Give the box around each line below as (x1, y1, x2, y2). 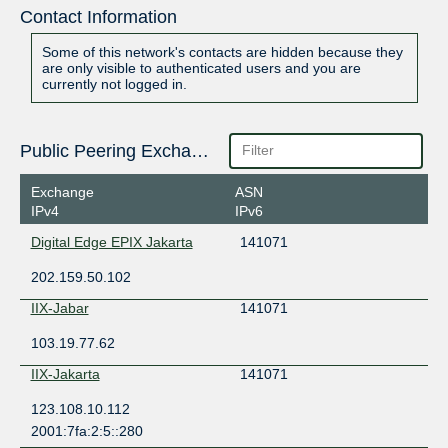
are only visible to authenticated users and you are (41, 60, 361, 77)
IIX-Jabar (30, 299, 89, 316)
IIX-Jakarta (30, 365, 100, 382)
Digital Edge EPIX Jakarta (30, 233, 193, 250)
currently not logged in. (41, 76, 187, 93)
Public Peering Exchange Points (190, 141, 209, 162)
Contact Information (19, 7, 177, 28)
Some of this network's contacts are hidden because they (41, 44, 403, 61)
